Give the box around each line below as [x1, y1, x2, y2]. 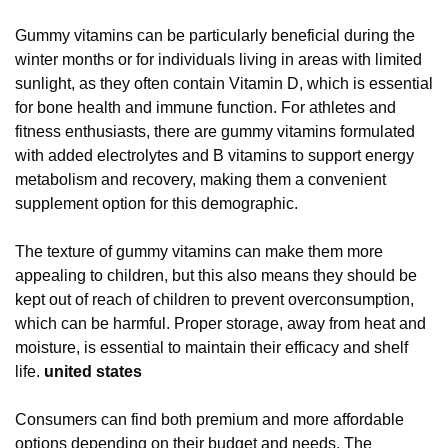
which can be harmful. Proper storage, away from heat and [15, 315, 426, 333]
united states [44, 363, 142, 381]
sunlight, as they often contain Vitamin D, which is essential [15, 75, 433, 93]
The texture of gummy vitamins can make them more [15, 243, 383, 261]
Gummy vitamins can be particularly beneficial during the [15, 27, 415, 45]
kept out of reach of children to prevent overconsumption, [15, 291, 414, 309]
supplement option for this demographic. [15, 195, 298, 213]
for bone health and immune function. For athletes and [15, 99, 396, 117]
